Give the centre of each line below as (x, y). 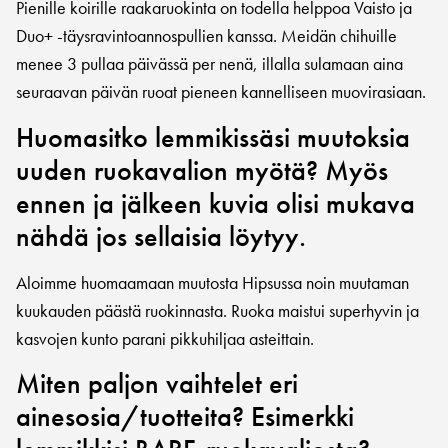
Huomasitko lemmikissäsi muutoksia (213, 137)
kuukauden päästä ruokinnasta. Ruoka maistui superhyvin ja (217, 310)
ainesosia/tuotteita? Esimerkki (185, 416)
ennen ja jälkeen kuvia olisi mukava (215, 203)
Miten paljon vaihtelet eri (157, 383)
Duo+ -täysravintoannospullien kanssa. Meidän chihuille (206, 36)
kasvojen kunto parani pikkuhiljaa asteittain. (165, 338)
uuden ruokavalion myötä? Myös (202, 170)
